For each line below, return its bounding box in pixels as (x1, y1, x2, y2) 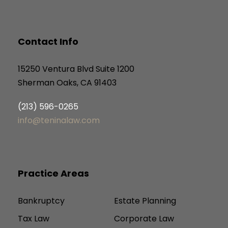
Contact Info (18, 35, 78, 48)
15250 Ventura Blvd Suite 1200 (18, 63, 134, 75)
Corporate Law (114, 213, 174, 225)
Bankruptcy (18, 195, 65, 207)
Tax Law (18, 213, 49, 225)
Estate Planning (114, 195, 176, 207)
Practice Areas (18, 167, 89, 180)
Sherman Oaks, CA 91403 (18, 77, 117, 89)
